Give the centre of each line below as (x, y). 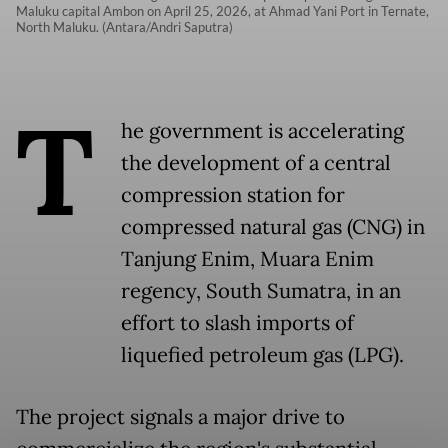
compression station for (233, 194)
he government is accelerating (262, 130)
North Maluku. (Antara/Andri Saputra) (124, 26)
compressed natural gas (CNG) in (273, 226)
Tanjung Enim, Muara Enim (247, 258)
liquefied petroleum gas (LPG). (262, 354)
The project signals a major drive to (180, 416)
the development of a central (256, 162)
